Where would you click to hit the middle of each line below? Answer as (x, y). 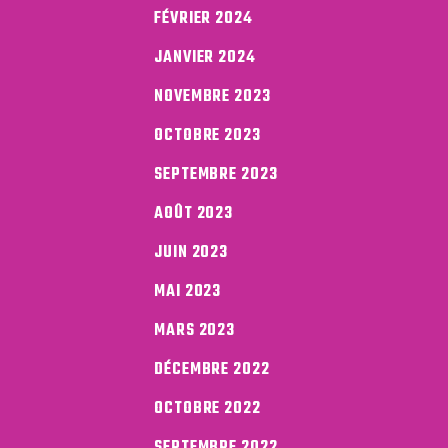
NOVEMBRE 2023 (212, 97)
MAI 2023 (188, 292)
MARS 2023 (195, 331)
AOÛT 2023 (194, 214)
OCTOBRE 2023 (207, 136)
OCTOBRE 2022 (207, 409)
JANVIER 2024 (205, 58)
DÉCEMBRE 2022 (212, 370)
